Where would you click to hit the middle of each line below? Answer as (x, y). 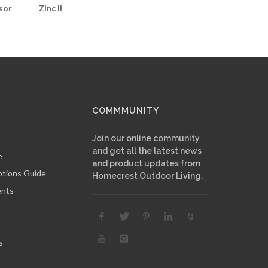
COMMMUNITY (126, 110)
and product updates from (147, 163)
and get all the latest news (147, 150)
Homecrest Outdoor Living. (148, 176)
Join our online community (146, 138)
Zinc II (50, 8)
